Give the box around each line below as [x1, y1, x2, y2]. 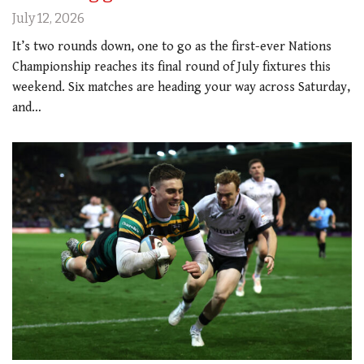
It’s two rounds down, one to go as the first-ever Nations [12, 38, 331, 54]
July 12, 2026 [12, 10, 84, 26]
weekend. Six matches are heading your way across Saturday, [12, 79, 350, 95]
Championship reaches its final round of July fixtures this [12, 58, 331, 75]
